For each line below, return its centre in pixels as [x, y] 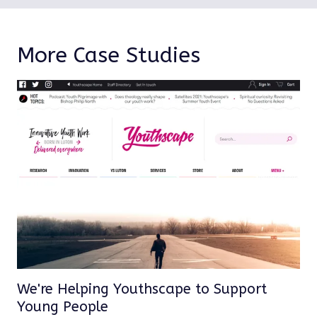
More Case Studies [109, 55]
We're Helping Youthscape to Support [142, 289]
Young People [63, 306]
